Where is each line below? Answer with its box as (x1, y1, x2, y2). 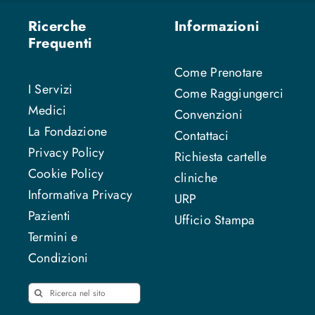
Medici (27, 101, 67, 120)
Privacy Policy (27, 143, 105, 162)
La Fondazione (27, 122, 108, 141)
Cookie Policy (27, 164, 104, 183)
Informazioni (174, 15, 260, 37)
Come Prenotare (174, 63, 263, 82)
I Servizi (27, 79, 73, 98)
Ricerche (27, 15, 86, 37)
